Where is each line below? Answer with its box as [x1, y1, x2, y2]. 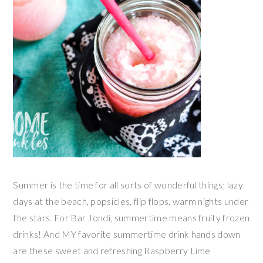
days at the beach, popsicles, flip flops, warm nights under [13, 195, 249, 207]
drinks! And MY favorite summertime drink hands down [13, 228, 241, 240]
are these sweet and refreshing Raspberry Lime [13, 244, 211, 256]
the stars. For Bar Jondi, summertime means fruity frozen [13, 211, 250, 223]
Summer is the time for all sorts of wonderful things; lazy [13, 178, 243, 190]
